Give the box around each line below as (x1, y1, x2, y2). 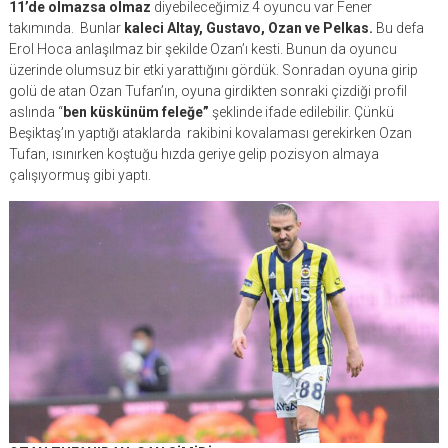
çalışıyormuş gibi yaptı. (8, 167, 151, 183)
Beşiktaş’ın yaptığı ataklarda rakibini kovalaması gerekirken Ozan (8, 125, 412, 141)
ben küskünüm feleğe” (62, 104, 209, 120)
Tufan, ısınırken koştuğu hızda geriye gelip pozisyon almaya (8, 146, 379, 162)
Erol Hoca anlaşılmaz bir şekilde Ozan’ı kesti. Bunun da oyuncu (8, 41, 397, 57)
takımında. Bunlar (8, 20, 124, 36)
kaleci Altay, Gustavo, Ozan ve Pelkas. (123, 20, 373, 36)
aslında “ (8, 104, 63, 120)
